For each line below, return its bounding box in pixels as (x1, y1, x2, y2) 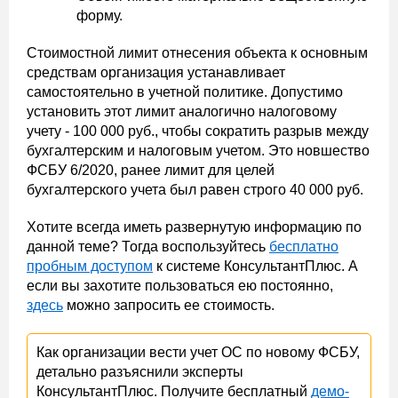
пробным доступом (27, 259, 153, 274)
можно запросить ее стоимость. (63, 298, 275, 313)
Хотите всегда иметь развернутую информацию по (27, 219, 362, 235)
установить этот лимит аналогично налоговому (27, 104, 337, 119)
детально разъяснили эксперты (36, 364, 243, 379)
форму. (76, 8, 126, 23)
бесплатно (269, 239, 338, 254)
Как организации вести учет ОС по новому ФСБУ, (36, 345, 360, 360)
